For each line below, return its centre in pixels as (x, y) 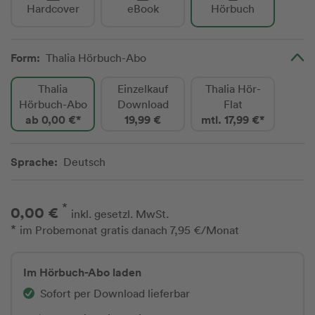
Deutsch (84, 162)
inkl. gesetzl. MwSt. (120, 214)
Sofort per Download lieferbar (115, 294)
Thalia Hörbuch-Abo (96, 58)
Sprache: (34, 162)
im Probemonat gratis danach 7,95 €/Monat (129, 230)
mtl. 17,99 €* (233, 120)
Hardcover (53, 8)
